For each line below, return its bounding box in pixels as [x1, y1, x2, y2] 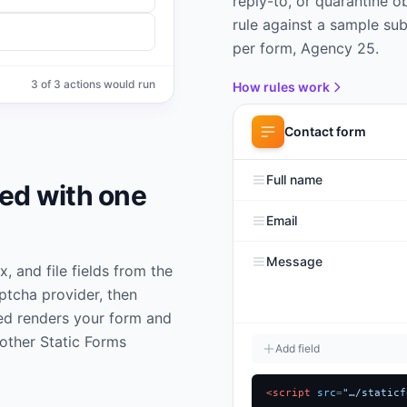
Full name [266, 172, 323, 187]
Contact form [284, 124, 366, 139]
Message [266, 253, 323, 269]
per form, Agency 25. [233, 38, 379, 57]
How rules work [233, 78, 330, 94]
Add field [275, 342, 320, 355]
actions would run [61, 77, 155, 91]
